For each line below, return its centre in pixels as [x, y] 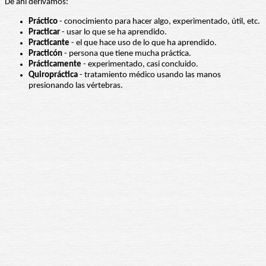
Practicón [45, 54]
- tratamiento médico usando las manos [149, 75]
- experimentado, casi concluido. [140, 65]
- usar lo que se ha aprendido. [113, 33]
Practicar [44, 33]
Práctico [43, 22]
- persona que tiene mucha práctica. [127, 54]
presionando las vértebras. [76, 86]
